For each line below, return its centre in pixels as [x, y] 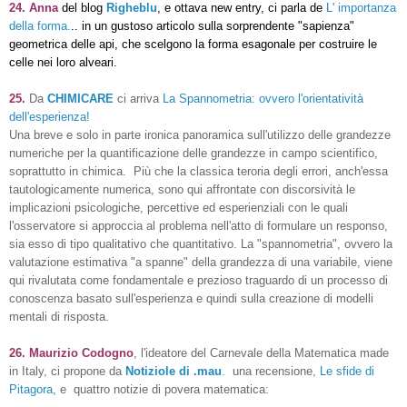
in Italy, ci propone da [67, 371]
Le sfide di [347, 371]
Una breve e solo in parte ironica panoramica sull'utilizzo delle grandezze [200, 134]
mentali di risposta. [59, 316]
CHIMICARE [80, 98]
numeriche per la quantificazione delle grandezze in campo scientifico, [194, 153]
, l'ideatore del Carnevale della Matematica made [261, 352]
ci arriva [138, 98]
